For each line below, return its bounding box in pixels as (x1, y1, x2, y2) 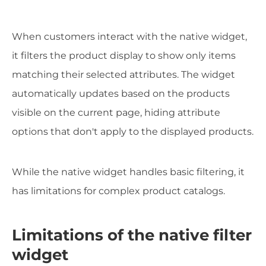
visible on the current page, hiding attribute (12, 107, 220, 119)
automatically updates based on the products (12, 88, 230, 100)
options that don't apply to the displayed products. (12, 126, 254, 138)
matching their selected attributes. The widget (12, 69, 235, 81)
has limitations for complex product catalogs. (12, 185, 225, 197)
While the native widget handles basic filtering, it (12, 166, 245, 178)
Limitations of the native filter (12, 225, 252, 245)
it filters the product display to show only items (12, 50, 236, 62)
